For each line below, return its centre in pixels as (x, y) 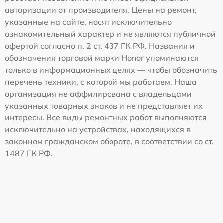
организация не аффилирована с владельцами (98, 94)
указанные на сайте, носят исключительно (88, 22)
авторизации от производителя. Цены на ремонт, (101, 10)
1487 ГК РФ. (29, 154)
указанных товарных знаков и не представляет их (104, 106)
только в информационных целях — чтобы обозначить (111, 70)
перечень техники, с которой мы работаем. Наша (101, 82)
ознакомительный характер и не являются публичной (110, 34)
